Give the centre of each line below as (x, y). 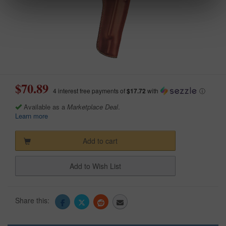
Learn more (32, 116)
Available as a (44, 106)
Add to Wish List (96, 166)
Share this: (33, 201)
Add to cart (100, 140)
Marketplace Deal (93, 106)
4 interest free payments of (90, 90)
